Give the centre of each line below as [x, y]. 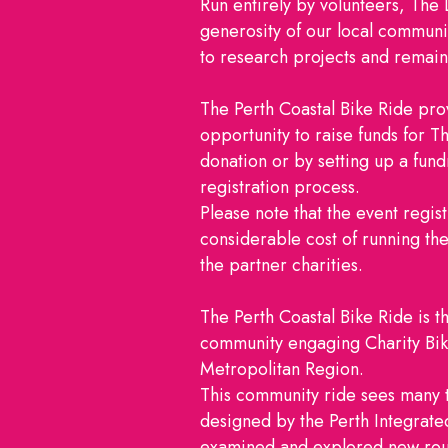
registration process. [280, 187]
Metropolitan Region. [282, 369]
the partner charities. [281, 265]
